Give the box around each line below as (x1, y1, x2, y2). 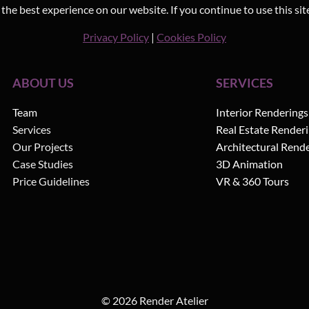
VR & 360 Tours (215, 175, 289, 188)
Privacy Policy (83, 30, 149, 44)
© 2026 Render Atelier (101, 294, 208, 308)
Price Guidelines (12, 175, 90, 188)
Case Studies (12, 157, 74, 171)
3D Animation (215, 157, 283, 171)
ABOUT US (12, 75, 74, 91)
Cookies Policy (157, 30, 226, 44)
